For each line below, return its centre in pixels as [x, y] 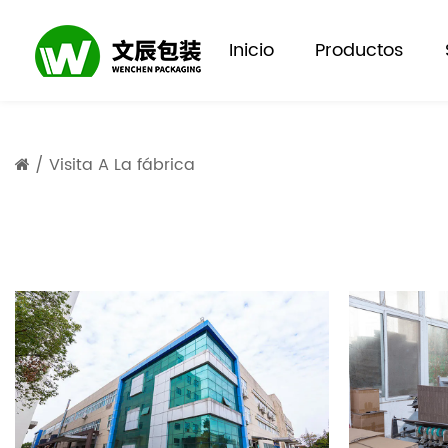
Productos [359, 50]
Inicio [252, 50]
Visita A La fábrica [122, 165]
